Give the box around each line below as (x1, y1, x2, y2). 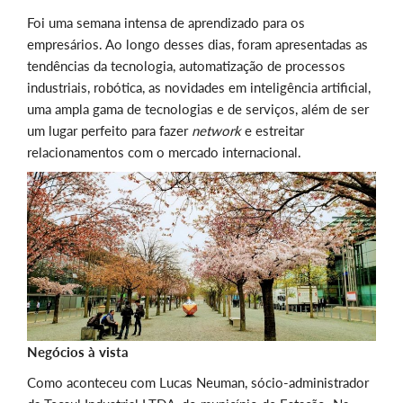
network (192, 122, 241, 139)
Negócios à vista (27, 344, 129, 361)
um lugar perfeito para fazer (27, 122, 192, 139)
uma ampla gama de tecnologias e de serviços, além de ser (27, 101, 369, 118)
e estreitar (241, 122, 304, 139)
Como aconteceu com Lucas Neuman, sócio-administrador (27, 374, 369, 391)
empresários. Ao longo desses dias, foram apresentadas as (27, 36, 368, 53)
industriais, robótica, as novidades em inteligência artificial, (27, 79, 371, 96)
